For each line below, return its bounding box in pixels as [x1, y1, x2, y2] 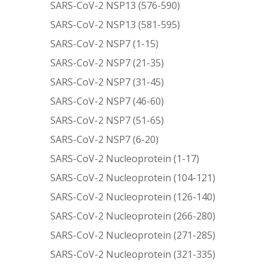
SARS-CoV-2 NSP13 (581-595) [50, 17, 181, 31]
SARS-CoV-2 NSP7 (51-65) [50, 113, 165, 127]
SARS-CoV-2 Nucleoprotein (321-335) [50, 247, 216, 261]
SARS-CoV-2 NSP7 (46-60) [50, 94, 165, 108]
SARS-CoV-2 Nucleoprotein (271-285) [50, 228, 216, 242]
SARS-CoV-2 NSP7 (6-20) [50, 132, 159, 146]
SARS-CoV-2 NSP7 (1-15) [50, 36, 159, 50]
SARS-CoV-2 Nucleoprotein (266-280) [50, 209, 216, 223]
